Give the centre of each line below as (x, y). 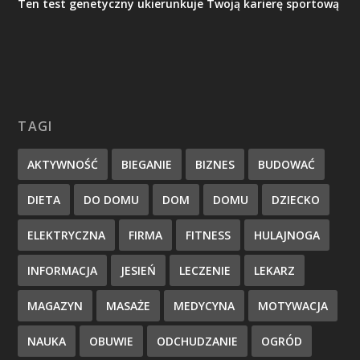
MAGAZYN (55, 305)
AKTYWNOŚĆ (63, 164)
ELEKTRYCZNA (67, 235)
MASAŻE (129, 305)
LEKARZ (275, 270)
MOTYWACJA (293, 305)
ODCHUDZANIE (198, 341)
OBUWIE (112, 341)
